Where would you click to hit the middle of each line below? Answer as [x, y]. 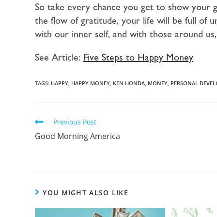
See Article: [59, 57]
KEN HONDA [129, 83]
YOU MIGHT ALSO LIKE [86, 193]
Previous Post [75, 122]
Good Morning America [77, 136]
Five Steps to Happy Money [138, 57]
